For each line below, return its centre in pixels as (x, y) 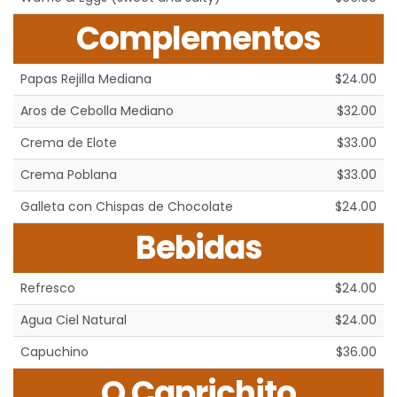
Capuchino (54, 352)
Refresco (48, 288)
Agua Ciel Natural (74, 320)
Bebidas (198, 248)
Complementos (198, 39)
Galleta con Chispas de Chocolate (127, 207)
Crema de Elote (69, 143)
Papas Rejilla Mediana (86, 79)
